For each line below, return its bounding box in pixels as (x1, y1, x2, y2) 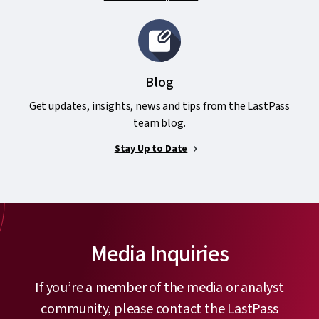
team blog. (133, 115, 186, 132)
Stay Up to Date (114, 142, 188, 157)
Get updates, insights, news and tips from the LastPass (28, 98, 291, 115)
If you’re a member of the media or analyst (35, 278, 284, 298)
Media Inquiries (90, 238, 229, 271)
